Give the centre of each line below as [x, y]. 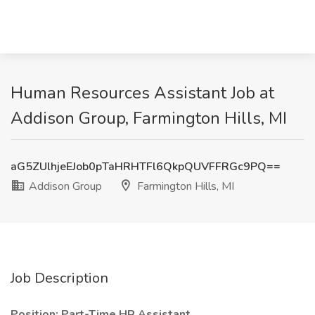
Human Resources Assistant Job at [142, 93]
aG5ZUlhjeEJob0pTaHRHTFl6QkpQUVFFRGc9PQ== [146, 167]
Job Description [59, 278]
